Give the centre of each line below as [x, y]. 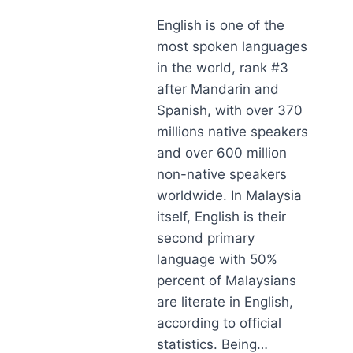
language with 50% [217, 259]
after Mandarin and [218, 89]
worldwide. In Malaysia [230, 195]
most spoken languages [232, 46]
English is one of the [221, 25]
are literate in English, [225, 302]
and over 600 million [222, 153]
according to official [219, 323]
